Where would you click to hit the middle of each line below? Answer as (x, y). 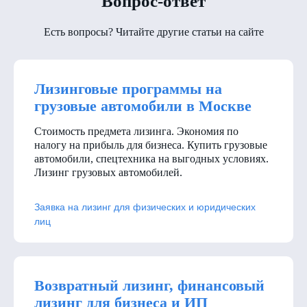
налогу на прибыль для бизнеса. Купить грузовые (151, 145)
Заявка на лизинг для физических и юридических (145, 207)
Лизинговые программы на (128, 88)
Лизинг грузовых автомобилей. (108, 172)
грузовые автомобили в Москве (143, 106)
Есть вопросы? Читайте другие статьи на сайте (153, 32)
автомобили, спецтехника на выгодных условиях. (151, 158)
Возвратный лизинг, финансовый (149, 285)
